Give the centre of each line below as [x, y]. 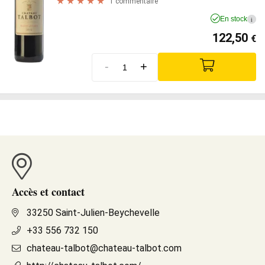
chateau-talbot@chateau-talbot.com [104, 248]
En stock [234, 19]
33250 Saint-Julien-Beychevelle [93, 212]
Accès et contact [48, 191]
